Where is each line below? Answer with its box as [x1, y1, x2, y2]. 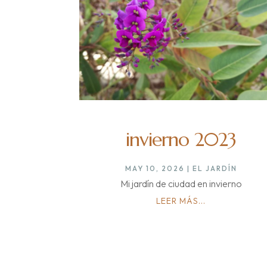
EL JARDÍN [192, 164, 237, 173]
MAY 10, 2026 [125, 164, 185, 173]
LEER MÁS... [156, 195, 206, 207]
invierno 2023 [126, 128, 237, 152]
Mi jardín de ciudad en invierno [120, 178, 242, 190]
